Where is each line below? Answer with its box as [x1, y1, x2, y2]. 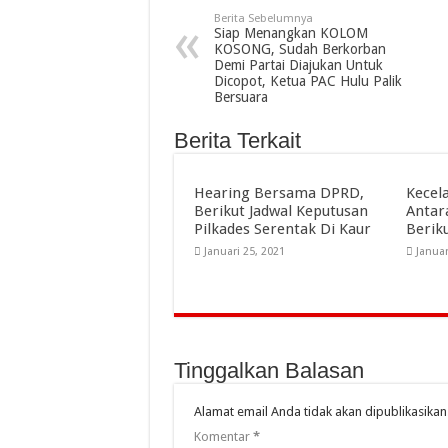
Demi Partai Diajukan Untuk [213, 56, 383, 73]
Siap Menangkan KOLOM [213, 24, 368, 41]
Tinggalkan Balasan [173, 357, 364, 383]
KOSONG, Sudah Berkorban [213, 40, 386, 57]
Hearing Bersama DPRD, [193, 183, 364, 202]
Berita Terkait [173, 127, 301, 153]
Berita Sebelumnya [213, 11, 313, 25]
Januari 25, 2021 [203, 244, 285, 258]
